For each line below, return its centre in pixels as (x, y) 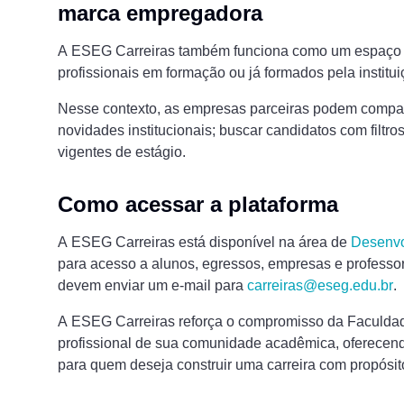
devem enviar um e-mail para (152, 286)
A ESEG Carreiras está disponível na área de (204, 243)
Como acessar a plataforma (198, 205)
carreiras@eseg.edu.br (320, 286)
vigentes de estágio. (122, 152)
